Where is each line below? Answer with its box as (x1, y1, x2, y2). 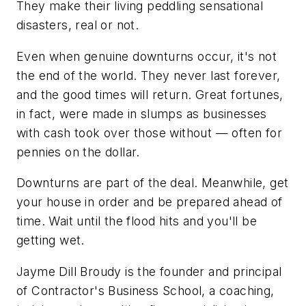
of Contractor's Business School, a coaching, (16, 283, 275, 298)
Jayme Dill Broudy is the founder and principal (16, 264, 282, 279)
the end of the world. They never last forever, (16, 68, 281, 83)
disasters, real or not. (16, 18, 139, 33)
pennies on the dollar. (16, 144, 140, 159)
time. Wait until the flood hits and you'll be (16, 214, 257, 229)
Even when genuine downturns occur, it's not (16, 48, 277, 64)
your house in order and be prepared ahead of (16, 195, 283, 210)
